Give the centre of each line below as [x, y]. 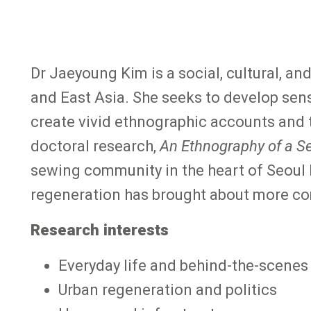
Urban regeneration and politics [167, 289]
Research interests [99, 230]
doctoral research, [95, 146]
